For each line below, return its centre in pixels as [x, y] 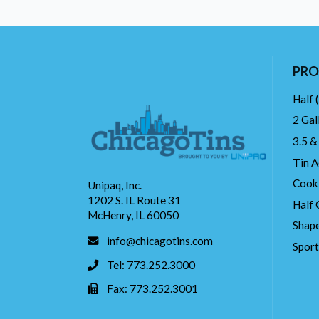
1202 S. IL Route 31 [134, 200]
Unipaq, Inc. [114, 185]
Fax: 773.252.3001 [153, 289]
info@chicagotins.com [160, 241]
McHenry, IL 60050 [133, 215]
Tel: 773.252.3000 [151, 265]
